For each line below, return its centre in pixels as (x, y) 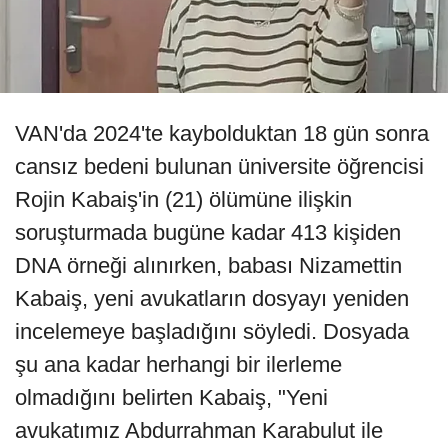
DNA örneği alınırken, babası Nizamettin (208, 266)
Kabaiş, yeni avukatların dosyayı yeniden (212, 299)
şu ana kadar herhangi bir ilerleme (178, 365)
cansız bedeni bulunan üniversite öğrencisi (219, 167)
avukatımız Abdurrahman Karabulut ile (199, 431)
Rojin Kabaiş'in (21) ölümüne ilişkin (183, 200)
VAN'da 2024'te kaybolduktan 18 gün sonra (222, 134)
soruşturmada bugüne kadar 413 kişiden (208, 233)
